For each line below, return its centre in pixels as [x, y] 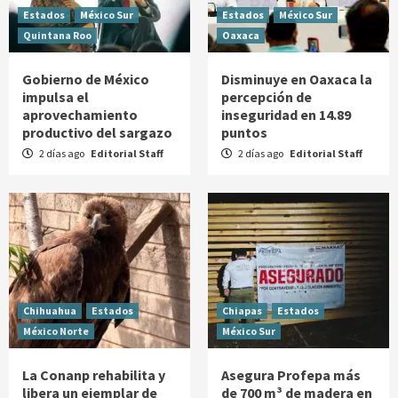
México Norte [56, 331]
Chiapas [242, 311]
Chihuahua [50, 311]
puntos [244, 133]
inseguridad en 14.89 [286, 115]
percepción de [267, 97]
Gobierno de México [86, 80]
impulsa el [56, 97]
